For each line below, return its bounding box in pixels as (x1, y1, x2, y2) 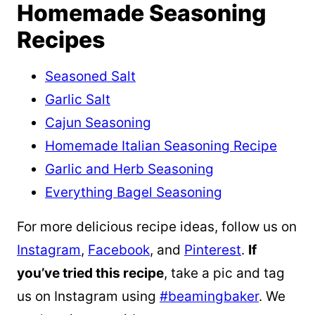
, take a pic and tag (164, 265, 285, 282)
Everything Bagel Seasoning (45, 184, 222, 201)
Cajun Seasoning (45, 115, 151, 131)
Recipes (17, 26, 105, 54)
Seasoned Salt (45, 68, 136, 85)
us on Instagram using (17, 288, 160, 305)
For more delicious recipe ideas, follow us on (17, 219, 297, 236)
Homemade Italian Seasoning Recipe (45, 138, 277, 155)
